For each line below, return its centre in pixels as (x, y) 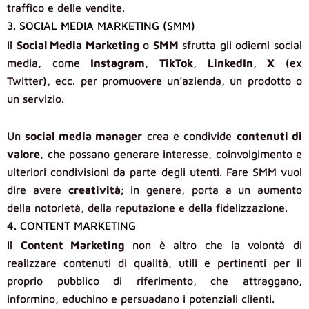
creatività (94, 190)
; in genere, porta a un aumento (211, 190)
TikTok (177, 63)
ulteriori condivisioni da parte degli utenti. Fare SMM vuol (154, 172)
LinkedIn (230, 63)
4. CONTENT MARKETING (71, 226)
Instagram (118, 63)
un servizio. (36, 99)
